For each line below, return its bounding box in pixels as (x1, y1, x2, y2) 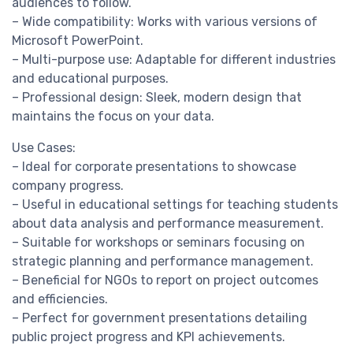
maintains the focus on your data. (12, 109, 214, 124)
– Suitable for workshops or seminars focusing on (12, 235, 305, 251)
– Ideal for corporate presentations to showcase (12, 159, 296, 175)
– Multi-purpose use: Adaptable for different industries (12, 52, 336, 68)
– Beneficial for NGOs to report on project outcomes (12, 273, 318, 288)
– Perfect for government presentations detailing (12, 310, 307, 326)
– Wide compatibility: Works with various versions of (12, 14, 318, 30)
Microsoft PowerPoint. (12, 33, 143, 49)
